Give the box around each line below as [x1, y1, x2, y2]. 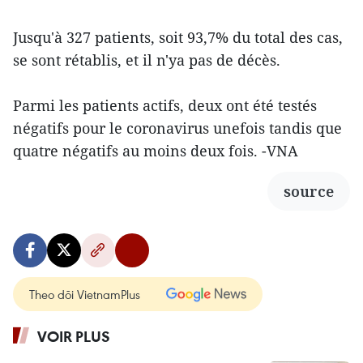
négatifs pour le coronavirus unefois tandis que [13, 118, 342, 139]
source [284, 181, 334, 202]
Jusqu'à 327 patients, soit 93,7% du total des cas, [13, 28, 343, 48]
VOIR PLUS [37, 327, 110, 347]
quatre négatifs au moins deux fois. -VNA [13, 141, 298, 161]
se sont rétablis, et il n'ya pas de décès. [13, 50, 280, 70]
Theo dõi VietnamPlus [29, 286, 140, 303]
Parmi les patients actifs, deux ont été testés [13, 96, 317, 116]
